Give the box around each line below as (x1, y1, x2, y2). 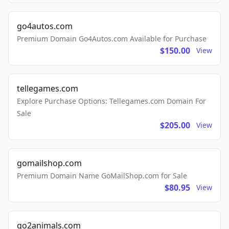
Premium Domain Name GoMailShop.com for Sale (17, 171, 187, 180)
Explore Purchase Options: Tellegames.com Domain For (17, 96, 206, 106)
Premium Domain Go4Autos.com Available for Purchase (17, 34, 207, 43)
